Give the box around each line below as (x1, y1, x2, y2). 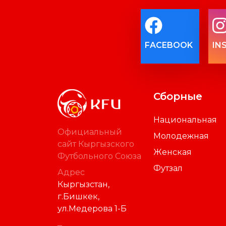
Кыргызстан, (58, 179, 109, 189)
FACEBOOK (145, 40, 193, 50)
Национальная (153, 115, 217, 125)
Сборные (153, 90, 202, 103)
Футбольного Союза (58, 151, 141, 161)
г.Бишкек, (58, 191, 99, 201)
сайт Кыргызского (58, 139, 134, 149)
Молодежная (153, 131, 209, 141)
